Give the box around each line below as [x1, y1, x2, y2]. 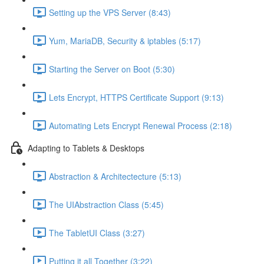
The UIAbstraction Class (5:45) [49, 198, 164, 210]
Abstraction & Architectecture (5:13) [49, 170, 181, 182]
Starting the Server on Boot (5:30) [49, 62, 175, 75]
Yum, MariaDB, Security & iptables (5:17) [49, 34, 201, 47]
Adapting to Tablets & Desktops [28, 141, 144, 154]
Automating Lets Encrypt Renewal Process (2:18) [49, 119, 232, 131]
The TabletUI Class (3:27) [49, 226, 145, 239]
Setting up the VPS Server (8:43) [49, 6, 171, 18]
